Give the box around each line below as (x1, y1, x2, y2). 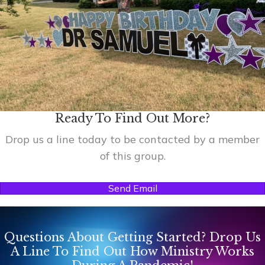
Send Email (108, 182, 157, 195)
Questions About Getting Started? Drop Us (4, 230, 261, 245)
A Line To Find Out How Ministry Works (11, 244, 254, 259)
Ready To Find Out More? (55, 111, 210, 126)
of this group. (99, 149, 166, 163)
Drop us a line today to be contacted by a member (5, 132, 260, 147)
